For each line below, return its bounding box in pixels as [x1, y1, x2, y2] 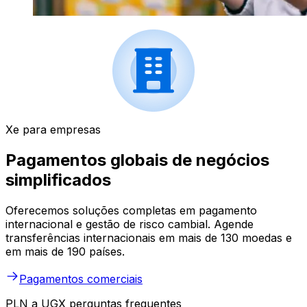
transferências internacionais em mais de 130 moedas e [5, 231, 292, 245]
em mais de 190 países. [5, 245, 125, 259]
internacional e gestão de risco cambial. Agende [5, 217, 254, 232]
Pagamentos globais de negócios [5, 150, 269, 171]
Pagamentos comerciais [19, 272, 143, 286]
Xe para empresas [5, 123, 101, 137]
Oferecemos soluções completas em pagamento [5, 204, 257, 218]
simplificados [5, 170, 111, 191]
